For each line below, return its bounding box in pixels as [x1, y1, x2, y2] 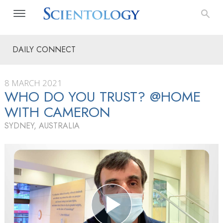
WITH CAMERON [4, 102, 111, 122]
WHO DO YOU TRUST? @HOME [4, 87, 201, 107]
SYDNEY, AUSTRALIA [4, 120, 80, 131]
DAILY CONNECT [12, 44, 76, 55]
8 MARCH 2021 [4, 77, 62, 89]
